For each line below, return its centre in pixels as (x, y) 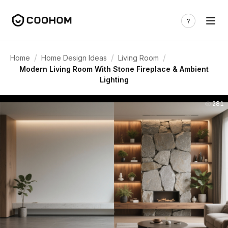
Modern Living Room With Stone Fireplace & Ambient (114, 69)
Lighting (114, 80)
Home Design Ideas (74, 58)
